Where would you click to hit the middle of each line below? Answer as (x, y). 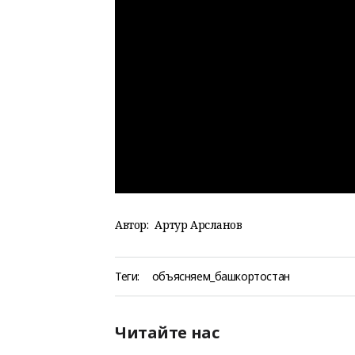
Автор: (132, 225)
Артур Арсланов (198, 225)
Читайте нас (167, 332)
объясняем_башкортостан (221, 276)
